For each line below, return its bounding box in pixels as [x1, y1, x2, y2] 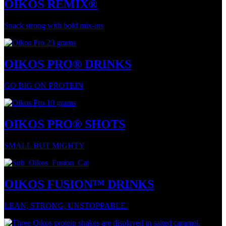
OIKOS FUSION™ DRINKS [4, 177, 154, 191]
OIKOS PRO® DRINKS [4, 58, 131, 71]
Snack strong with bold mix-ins [4, 21, 103, 30]
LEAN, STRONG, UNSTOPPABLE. [4, 201, 128, 210]
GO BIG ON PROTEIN [4, 81, 83, 90]
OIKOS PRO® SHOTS [4, 118, 125, 131]
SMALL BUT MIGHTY [4, 141, 85, 150]
